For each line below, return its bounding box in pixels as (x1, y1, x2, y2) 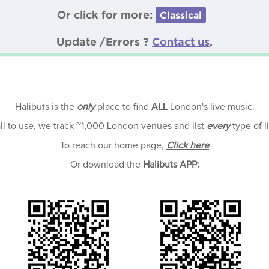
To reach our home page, (60, 141, 166, 150)
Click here (166, 141, 209, 150)
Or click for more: (57, 8, 156, 20)
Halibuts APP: (142, 160, 199, 169)
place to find (94, 102, 151, 112)
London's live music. (167, 102, 255, 112)
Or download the (70, 160, 143, 169)
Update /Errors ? (56, 35, 152, 47)
